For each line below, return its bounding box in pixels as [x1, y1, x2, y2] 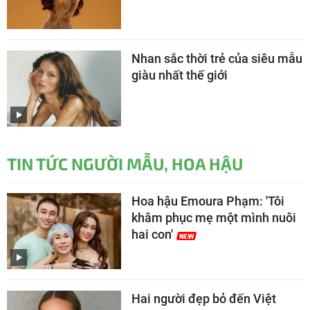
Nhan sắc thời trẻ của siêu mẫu [131, 51, 302, 66]
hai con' [131, 226, 173, 241]
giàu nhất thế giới [131, 67, 228, 82]
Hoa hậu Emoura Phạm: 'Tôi [131, 193, 284, 208]
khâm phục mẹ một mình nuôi [131, 210, 296, 225]
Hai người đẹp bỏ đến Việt [131, 291, 276, 306]
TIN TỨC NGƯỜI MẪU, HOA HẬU [7, 153, 243, 174]
